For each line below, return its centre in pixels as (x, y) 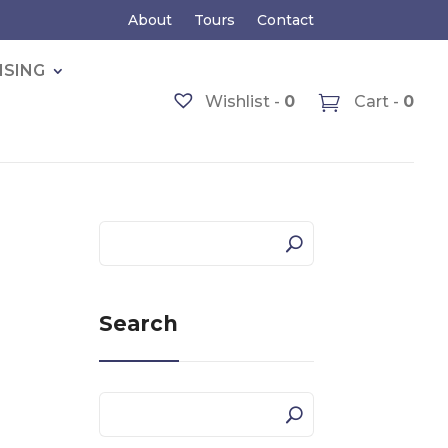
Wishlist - (243, 101)
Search (138, 324)
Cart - (377, 101)
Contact (285, 20)
